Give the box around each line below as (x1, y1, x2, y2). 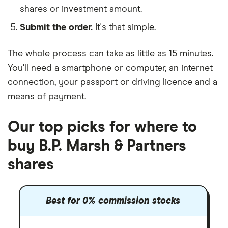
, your (54, 78, 80, 87)
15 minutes (169, 49, 212, 59)
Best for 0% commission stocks (46, 196, 180, 206)
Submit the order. (20, 23, 93, 32)
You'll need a (8, 64, 62, 73)
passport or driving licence (80, 78, 192, 87)
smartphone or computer (62, 64, 165, 73)
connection (8, 78, 54, 87)
